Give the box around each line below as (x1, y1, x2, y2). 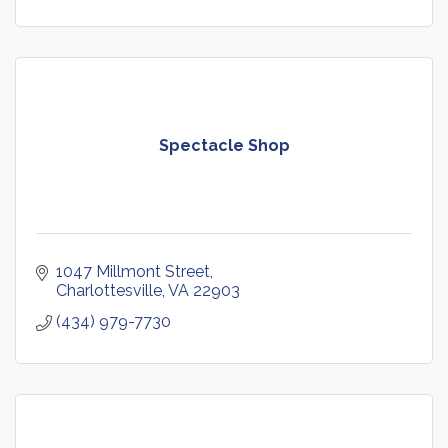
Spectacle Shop (158, 136, 290, 156)
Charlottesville (56, 281, 162, 301)
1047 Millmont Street (56, 262, 210, 282)
